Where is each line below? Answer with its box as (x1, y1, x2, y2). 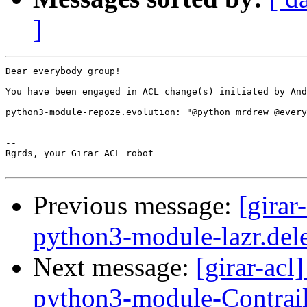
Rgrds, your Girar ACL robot (5, 148, 153, 159)
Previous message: (33, 191, 238, 221)
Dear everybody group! (5, 66, 121, 77)
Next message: (33, 252, 196, 282)
